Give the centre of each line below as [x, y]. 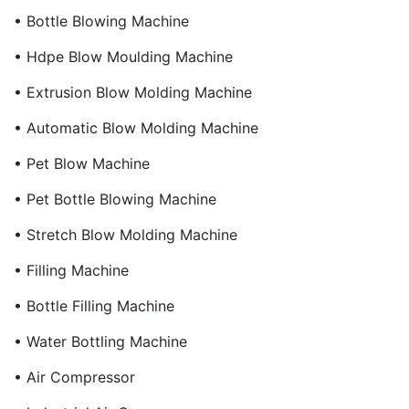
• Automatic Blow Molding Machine [136, 128]
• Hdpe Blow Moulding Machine [123, 57]
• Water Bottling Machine [100, 341]
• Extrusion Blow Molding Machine [133, 92]
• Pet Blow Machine [82, 163]
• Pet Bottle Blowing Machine [115, 199]
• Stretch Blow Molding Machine [126, 235]
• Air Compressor [74, 377]
